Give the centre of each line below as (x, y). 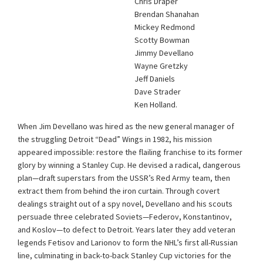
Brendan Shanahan (167, 14)
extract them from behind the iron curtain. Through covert (119, 190)
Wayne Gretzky (161, 65)
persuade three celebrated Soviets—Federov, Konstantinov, (125, 216)
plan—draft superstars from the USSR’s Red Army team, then (124, 178)
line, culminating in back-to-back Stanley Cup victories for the (124, 255)
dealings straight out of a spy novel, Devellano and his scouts (125, 203)
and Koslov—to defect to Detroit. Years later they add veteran (127, 229)
